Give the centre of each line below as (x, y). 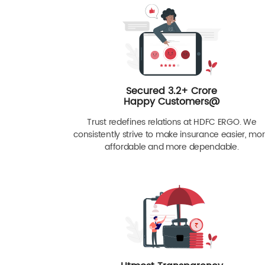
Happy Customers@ (172, 102)
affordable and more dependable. (172, 147)
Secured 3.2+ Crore (172, 92)
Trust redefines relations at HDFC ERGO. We (172, 122)
